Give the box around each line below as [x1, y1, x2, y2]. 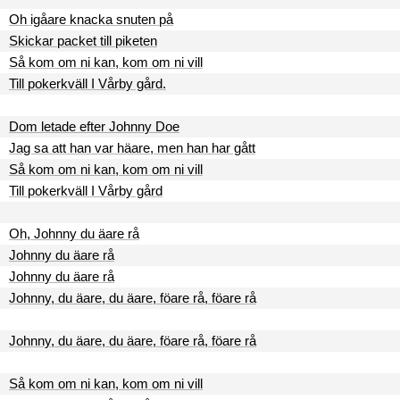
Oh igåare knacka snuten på [9, 12, 173, 27]
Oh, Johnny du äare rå [9, 226, 139, 241]
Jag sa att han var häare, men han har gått [9, 140, 255, 155]
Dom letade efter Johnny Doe [9, 119, 179, 134]
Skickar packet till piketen [9, 33, 157, 48]
